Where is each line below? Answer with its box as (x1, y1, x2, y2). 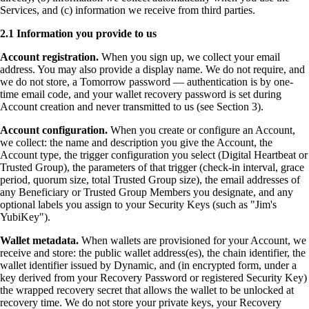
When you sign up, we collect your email (99, 51, 280, 63)
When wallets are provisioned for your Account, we (79, 235, 306, 247)
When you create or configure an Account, (108, 124, 295, 137)
